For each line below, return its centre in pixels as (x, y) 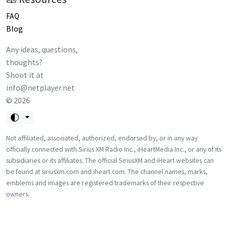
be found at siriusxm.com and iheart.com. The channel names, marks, (107, 171)
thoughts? (24, 62)
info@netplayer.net (40, 88)
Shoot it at (25, 75)
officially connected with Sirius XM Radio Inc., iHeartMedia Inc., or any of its (114, 149)
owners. (18, 194)
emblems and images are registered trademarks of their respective (105, 182)
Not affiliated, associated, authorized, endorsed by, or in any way (102, 138)
